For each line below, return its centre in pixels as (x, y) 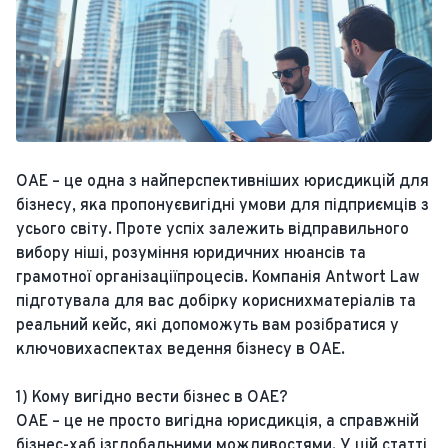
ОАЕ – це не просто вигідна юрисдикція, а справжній (217, 422)
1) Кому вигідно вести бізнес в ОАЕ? (152, 398)
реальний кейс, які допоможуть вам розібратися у (207, 326)
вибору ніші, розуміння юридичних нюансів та (191, 254)
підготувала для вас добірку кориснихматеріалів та (216, 302)
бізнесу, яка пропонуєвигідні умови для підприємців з (222, 206)
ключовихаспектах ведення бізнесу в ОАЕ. (180, 350)
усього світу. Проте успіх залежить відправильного (212, 230)
